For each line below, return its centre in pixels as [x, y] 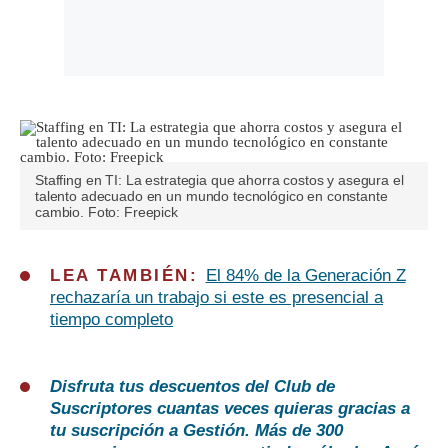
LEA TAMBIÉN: [128, 276]
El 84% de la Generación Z [305, 276]
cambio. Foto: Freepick [106, 212]
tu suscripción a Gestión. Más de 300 [196, 431]
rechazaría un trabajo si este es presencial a [216, 298]
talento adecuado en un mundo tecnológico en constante [211, 196]
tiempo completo [111, 320]
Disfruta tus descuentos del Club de [192, 387]
